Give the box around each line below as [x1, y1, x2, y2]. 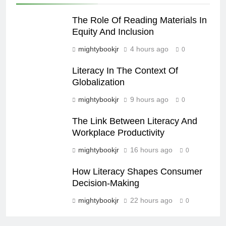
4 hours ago [130, 44, 168, 53]
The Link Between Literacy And [72, 116, 197, 126]
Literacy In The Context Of [72, 65, 178, 76]
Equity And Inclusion [72, 26, 154, 37]
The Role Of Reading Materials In [72, 15, 207, 25]
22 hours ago [130, 196, 173, 204]
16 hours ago [130, 145, 173, 154]
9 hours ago [130, 95, 168, 103]
